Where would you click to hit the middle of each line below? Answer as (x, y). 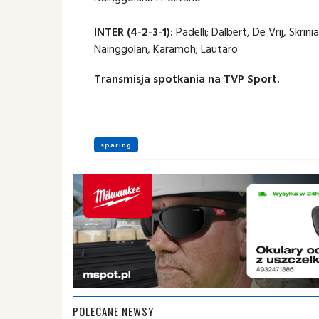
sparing (116, 145)
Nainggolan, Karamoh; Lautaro (166, 48)
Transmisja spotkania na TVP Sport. (187, 78)
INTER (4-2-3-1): (134, 31)
